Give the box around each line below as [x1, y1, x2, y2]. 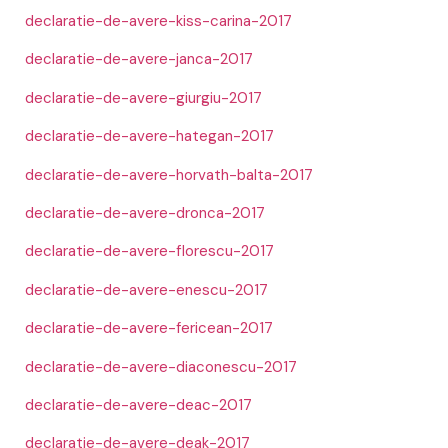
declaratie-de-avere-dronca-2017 [25, 203, 265, 223]
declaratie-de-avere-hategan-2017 [25, 126, 274, 147]
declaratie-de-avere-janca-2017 [25, 49, 253, 70]
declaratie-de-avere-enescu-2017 [25, 279, 268, 300]
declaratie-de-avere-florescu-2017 [25, 241, 274, 262]
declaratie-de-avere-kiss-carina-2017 [25, 11, 292, 32]
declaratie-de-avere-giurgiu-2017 [25, 87, 262, 108]
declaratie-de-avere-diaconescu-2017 [25, 356, 297, 377]
